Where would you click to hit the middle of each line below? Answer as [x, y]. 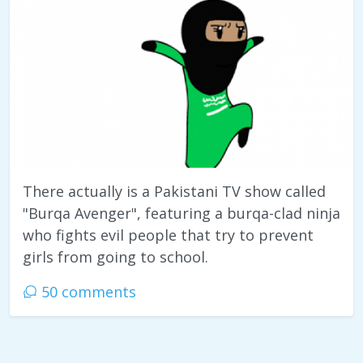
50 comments [87, 292]
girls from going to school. [115, 257]
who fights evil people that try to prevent [168, 235]
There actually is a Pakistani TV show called [174, 192]
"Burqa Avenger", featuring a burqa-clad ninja [181, 214]
